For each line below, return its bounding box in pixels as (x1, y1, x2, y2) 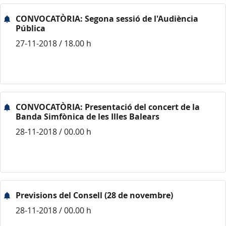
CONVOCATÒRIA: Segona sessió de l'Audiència (16, 13, 198, 24)
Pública (16, 23, 45, 34)
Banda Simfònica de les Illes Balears (16, 111, 159, 122)
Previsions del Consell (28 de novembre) (16, 190, 173, 201)
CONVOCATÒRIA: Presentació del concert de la (16, 101, 200, 112)
